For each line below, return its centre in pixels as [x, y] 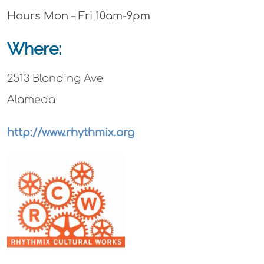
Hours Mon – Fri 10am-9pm [78, 16]
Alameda [31, 100]
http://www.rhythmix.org [70, 133]
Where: [34, 49]
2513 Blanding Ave [55, 78]
